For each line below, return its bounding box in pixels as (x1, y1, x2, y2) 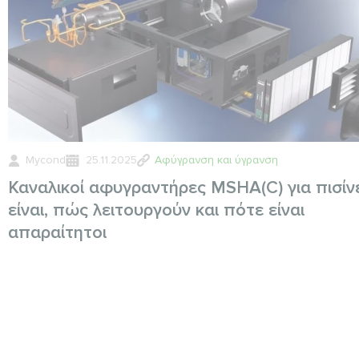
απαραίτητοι (8, 222, 107, 244)
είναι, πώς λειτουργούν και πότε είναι (8, 200, 305, 221)
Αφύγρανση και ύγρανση (155, 153, 278, 167)
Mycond (26, 153, 66, 167)
